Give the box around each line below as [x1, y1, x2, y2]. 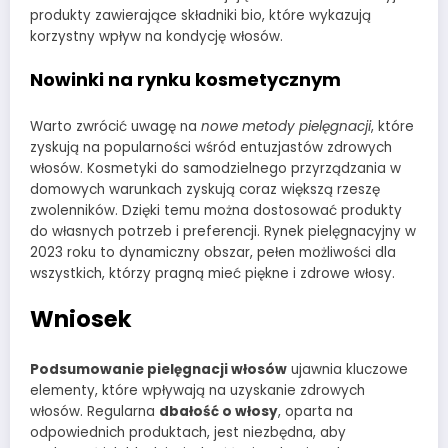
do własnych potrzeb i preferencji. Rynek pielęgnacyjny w [30, 221, 416, 241]
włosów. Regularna [30, 401, 159, 421]
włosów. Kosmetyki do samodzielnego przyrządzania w [30, 158, 401, 178]
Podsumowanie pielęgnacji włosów [30, 359, 287, 379]
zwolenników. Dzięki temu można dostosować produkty [30, 200, 402, 220]
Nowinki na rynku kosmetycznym [30, 67, 341, 93]
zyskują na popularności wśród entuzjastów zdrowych [30, 137, 392, 157]
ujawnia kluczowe [287, 359, 408, 379]
